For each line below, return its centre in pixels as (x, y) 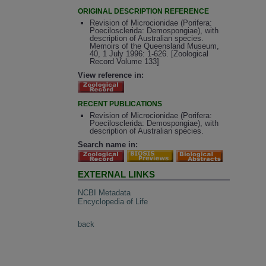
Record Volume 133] (124, 62)
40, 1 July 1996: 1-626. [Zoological (149, 54)
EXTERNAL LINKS (117, 175)
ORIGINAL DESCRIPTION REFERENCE (144, 11)
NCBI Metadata (104, 192)
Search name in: (108, 145)
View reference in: (111, 75)
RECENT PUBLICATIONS (120, 104)
